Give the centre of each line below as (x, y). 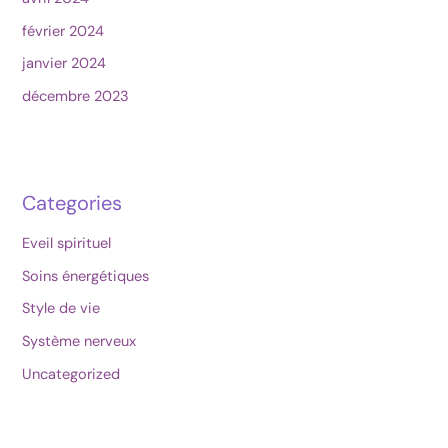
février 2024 (63, 31)
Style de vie (61, 309)
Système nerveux (79, 342)
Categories (72, 203)
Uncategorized (71, 374)
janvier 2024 (64, 64)
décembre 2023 (76, 96)
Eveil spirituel (67, 244)
